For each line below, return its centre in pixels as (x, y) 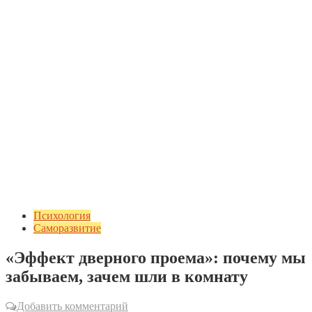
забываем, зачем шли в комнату (127, 276)
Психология (62, 216)
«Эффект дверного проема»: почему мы (156, 257)
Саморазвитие (67, 228)
